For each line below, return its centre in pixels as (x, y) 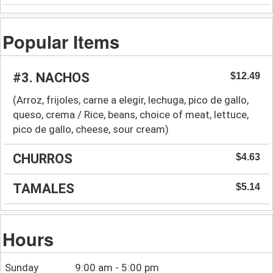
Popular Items (61, 41)
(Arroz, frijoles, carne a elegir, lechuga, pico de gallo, (131, 100)
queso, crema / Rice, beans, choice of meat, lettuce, (131, 114)
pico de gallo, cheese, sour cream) (91, 129)
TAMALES (44, 188)
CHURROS (43, 158)
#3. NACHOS (51, 77)
